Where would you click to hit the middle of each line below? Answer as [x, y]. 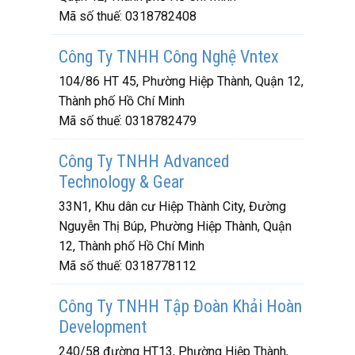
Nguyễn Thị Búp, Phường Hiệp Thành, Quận [175, 226]
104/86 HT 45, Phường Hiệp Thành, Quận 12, [181, 81]
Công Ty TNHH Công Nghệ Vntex [169, 57]
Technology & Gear [122, 182]
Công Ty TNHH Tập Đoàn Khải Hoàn [180, 306]
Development [103, 327]
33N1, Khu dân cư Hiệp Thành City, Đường [172, 206]
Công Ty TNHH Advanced [144, 161]
